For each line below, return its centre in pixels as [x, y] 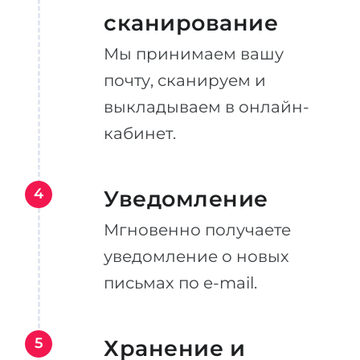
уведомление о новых [196, 256]
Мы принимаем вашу [194, 54]
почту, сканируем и [185, 80]
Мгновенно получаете [197, 230]
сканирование [191, 23]
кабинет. [140, 133]
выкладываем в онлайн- [207, 107]
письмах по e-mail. [180, 283]
